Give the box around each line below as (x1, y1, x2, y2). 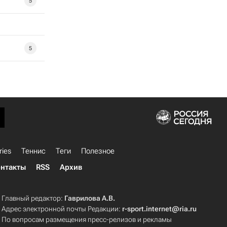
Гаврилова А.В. (64, 194, 116, 202)
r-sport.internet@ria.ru (122, 205, 197, 213)
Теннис (21, 146, 46, 156)
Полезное (81, 146, 115, 156)
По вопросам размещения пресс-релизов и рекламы (2, 215, 172, 223)
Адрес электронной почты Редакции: (2, 205, 123, 213)
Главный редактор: (2, 194, 65, 202)
